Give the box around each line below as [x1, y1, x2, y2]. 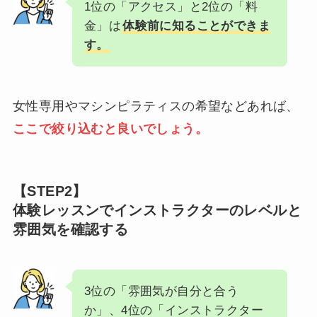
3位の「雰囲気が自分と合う [83, 284, 239, 299]
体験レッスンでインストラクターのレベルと [12, 202, 301, 218]
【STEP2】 [12, 183, 87, 199]
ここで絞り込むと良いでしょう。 [12, 121, 208, 136]
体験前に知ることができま [122, 18, 270, 33]
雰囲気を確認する [12, 221, 129, 237]
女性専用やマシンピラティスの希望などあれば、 [12, 98, 299, 113]
